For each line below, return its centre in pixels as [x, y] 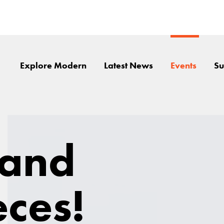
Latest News [128, 65]
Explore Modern [53, 65]
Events [183, 65]
